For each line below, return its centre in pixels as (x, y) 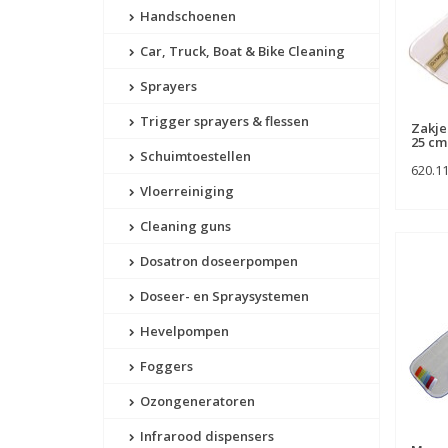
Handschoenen (186, 16)
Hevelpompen (183, 331)
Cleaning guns (184, 226)
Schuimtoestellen (194, 156)
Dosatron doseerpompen (217, 261)
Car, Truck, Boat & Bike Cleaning (241, 51)
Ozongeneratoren (196, 401)
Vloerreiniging (185, 191)
